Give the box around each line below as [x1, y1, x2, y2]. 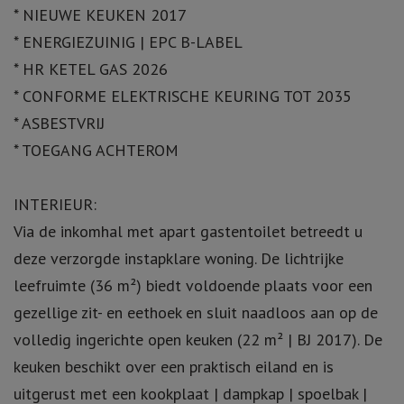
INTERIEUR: [14, 193, 96, 215]
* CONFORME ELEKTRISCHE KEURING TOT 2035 [14, 85, 352, 106]
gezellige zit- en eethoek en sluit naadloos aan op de [14, 301, 378, 323]
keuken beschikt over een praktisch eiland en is [14, 355, 334, 377]
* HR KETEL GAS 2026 [14, 58, 168, 79]
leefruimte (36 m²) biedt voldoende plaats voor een [14, 274, 372, 296]
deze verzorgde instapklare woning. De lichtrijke [14, 247, 344, 269]
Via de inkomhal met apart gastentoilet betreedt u [14, 220, 363, 242]
